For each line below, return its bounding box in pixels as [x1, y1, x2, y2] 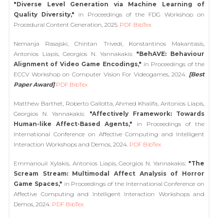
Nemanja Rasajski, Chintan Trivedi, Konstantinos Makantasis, [14, 40, 204, 47]
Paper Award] [14, 81, 54, 88]
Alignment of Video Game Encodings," [14, 60, 142, 68]
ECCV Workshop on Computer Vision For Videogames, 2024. [14, 71, 189, 78]
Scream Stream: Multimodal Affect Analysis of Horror [14, 170, 204, 177]
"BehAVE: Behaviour [136, 50, 205, 57]
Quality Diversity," [14, 11, 74, 18]
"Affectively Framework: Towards [89, 110, 205, 117]
